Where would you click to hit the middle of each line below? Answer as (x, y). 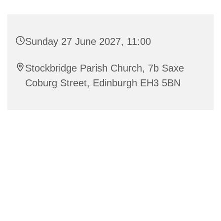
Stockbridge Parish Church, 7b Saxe (105, 68)
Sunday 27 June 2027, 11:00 (88, 42)
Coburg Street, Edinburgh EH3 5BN (103, 83)
